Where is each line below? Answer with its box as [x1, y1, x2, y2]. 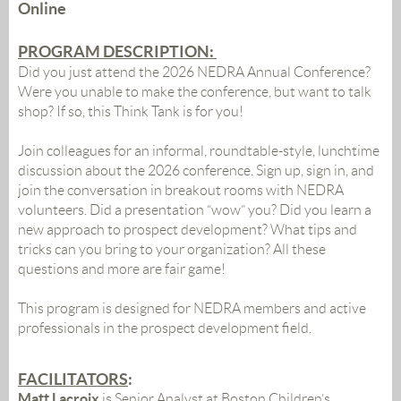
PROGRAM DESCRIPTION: [18, 42, 214, 62]
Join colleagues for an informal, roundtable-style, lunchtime [18, 143, 380, 159]
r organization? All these [179, 242, 326, 258]
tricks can [18, 242, 79, 258]
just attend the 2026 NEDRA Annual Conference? [66, 64, 371, 81]
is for [180, 104, 216, 120]
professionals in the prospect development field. [18, 320, 311, 337]
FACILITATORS [18, 370, 128, 389]
